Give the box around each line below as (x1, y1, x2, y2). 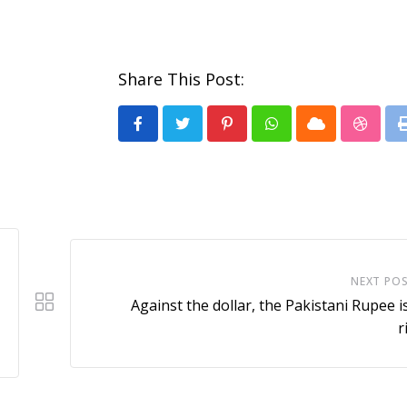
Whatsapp (270, 124, 341, 145)
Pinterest (225, 124, 289, 145)
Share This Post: (118, 68, 244, 90)
